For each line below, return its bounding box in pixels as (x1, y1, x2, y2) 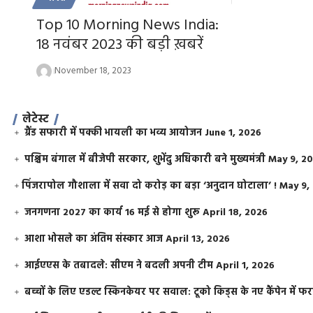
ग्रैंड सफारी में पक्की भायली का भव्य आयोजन (24, 124, 203, 141)
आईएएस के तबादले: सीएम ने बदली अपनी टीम (24, 257, 214, 274)
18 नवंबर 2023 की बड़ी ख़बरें (36, 32, 203, 57)
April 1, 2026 (216, 257, 275, 274)
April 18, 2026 (203, 204, 268, 221)
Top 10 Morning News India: (36, 13, 219, 38)
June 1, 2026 (205, 124, 262, 141)
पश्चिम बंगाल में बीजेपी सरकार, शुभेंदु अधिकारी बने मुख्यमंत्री (24, 151, 266, 168)
